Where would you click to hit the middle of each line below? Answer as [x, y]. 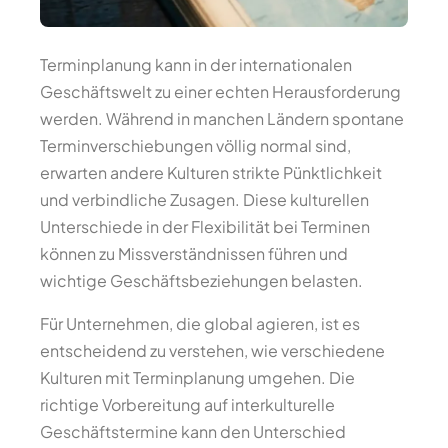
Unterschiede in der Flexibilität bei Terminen [205, 226]
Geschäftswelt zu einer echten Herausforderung [220, 91]
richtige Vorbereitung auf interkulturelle [187, 404]
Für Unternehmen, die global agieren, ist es [200, 323]
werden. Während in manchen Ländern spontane [222, 118]
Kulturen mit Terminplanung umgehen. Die [197, 377]
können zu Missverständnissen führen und [194, 253]
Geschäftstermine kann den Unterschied [193, 431]
